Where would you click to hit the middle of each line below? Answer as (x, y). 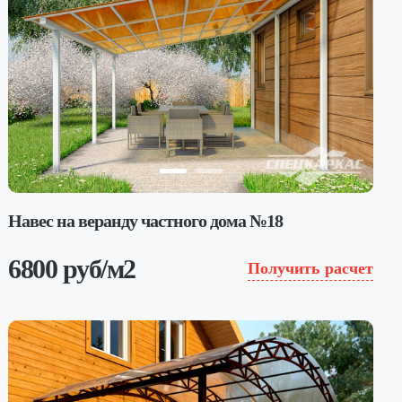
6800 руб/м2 (72, 268)
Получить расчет (310, 268)
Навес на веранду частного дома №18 (146, 220)
